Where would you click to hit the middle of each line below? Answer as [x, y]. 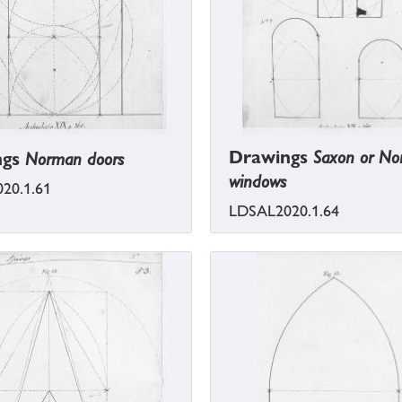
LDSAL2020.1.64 [284, 211]
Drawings [271, 157]
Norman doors [74, 159]
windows [258, 182]
